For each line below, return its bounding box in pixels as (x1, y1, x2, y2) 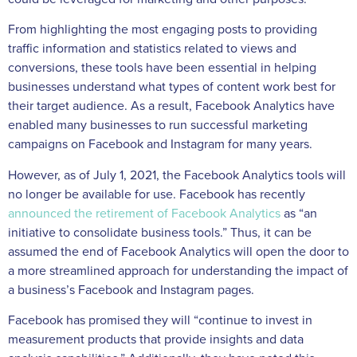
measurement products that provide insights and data (8, 331, 304, 348)
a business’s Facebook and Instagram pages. (8, 281, 257, 298)
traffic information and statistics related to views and (8, 41, 296, 57)
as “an (284, 205, 317, 222)
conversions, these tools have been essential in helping (8, 60, 316, 76)
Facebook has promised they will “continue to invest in (8, 312, 312, 329)
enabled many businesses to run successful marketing (8, 117, 308, 134)
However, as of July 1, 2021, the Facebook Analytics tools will (8, 167, 346, 183)
